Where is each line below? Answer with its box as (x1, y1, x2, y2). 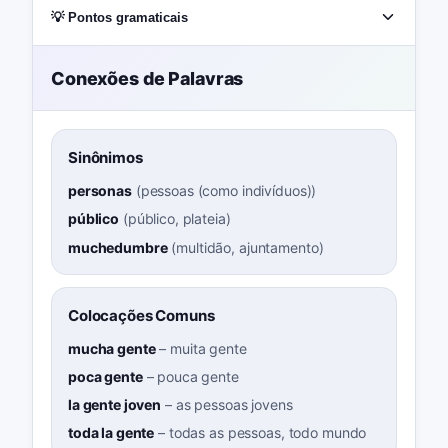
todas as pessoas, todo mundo (168, 424, 367, 442)
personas (67, 182, 132, 200)
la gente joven (67, 396, 162, 414)
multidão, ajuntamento (176, 238, 319, 256)
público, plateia (127, 210, 226, 228)
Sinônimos (67, 147, 143, 167)
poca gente (67, 367, 143, 385)
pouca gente (157, 367, 239, 385)
